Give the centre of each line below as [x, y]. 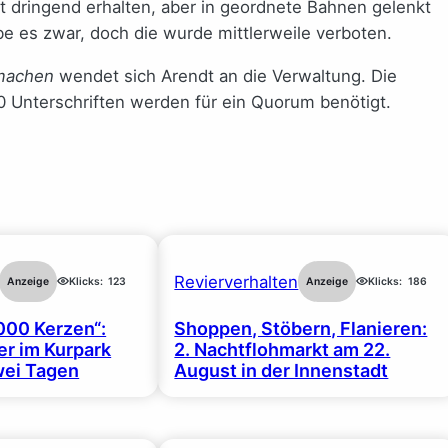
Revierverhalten [236, 281]
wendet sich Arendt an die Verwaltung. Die [225, 75]
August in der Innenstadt [281, 371]
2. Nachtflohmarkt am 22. [282, 350]
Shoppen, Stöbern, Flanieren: [301, 329]
